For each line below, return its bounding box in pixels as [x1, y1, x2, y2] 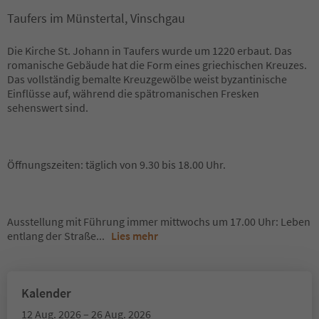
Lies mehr [111, 229, 158, 243]
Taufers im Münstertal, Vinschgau [7, 10, 185, 26]
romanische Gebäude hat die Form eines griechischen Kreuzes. [7, 58, 307, 72]
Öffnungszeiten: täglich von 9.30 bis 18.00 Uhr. [7, 157, 226, 172]
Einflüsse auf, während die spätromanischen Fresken [7, 86, 259, 100]
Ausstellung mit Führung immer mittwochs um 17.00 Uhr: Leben [7, 214, 310, 229]
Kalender [21, 285, 71, 301]
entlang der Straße [7, 229, 96, 243]
